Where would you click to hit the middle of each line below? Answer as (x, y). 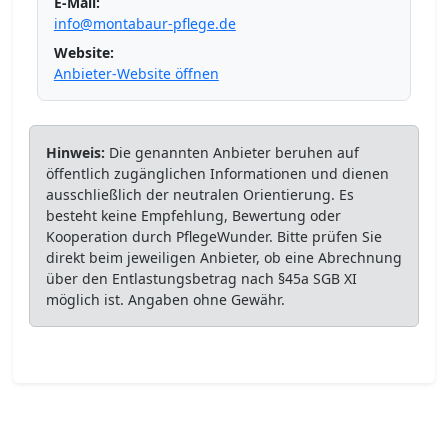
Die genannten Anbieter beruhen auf (231, 153)
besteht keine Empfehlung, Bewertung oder (193, 216)
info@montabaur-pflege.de (144, 24)
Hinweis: (75, 153)
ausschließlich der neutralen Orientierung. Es (199, 195)
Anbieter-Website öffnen (136, 74)
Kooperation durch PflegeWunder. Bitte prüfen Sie (213, 237)
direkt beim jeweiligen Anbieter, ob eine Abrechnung (223, 258)
